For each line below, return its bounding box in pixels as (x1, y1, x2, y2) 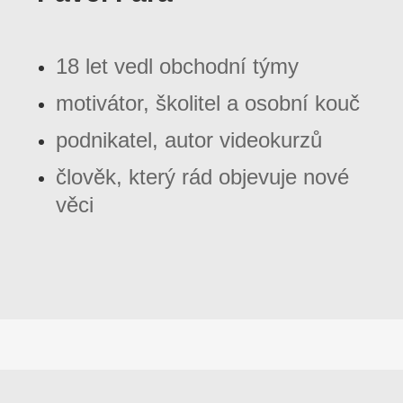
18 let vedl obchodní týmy (56, 54, 299, 79)
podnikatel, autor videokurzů (56, 128, 322, 153)
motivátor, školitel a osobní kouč (56, 91, 360, 116)
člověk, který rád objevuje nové (56, 165, 349, 190)
